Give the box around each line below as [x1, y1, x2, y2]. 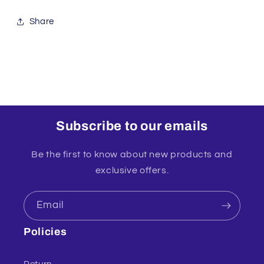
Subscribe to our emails [55, 119, 209, 134]
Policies [24, 226, 67, 237]
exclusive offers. [95, 166, 169, 176]
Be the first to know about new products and [31, 150, 233, 160]
